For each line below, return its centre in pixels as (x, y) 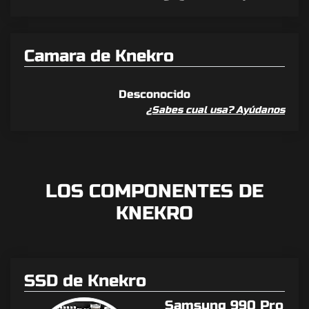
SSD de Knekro (85, 281)
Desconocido (154, 94)
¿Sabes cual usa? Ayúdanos (216, 110)
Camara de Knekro (99, 57)
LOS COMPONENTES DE (154, 192)
